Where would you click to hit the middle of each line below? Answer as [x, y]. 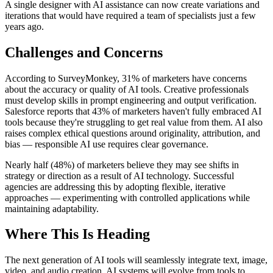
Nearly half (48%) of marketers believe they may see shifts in [122, 165]
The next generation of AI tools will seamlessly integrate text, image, [136, 260]
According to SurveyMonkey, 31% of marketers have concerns [126, 78]
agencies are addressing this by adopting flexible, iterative [115, 186]
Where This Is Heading [77, 234]
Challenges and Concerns [84, 52]
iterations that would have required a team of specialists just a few [130, 15]
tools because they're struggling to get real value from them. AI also [134, 122]
